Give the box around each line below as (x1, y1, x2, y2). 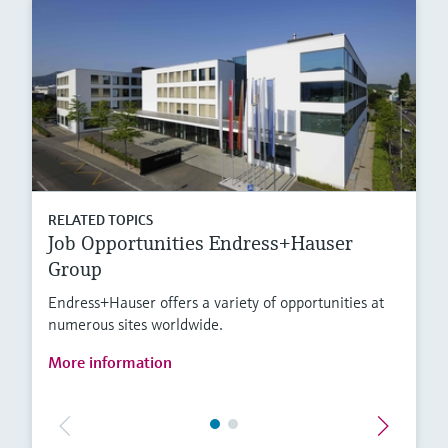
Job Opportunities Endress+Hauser (48, 231, 353, 257)
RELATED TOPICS (48, 211, 153, 230)
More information (48, 352, 172, 373)
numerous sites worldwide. (48, 314, 223, 335)
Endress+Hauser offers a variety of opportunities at (48, 292, 384, 313)
